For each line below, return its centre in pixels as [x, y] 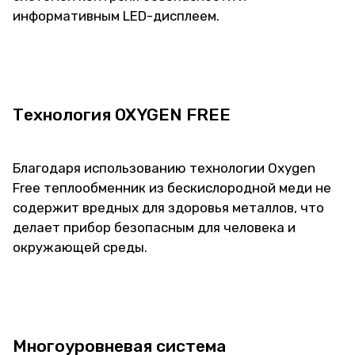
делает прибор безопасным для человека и [154, 227]
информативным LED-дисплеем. [116, 16]
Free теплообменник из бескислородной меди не [172, 188]
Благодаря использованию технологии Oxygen [164, 168]
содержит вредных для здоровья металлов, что [168, 208]
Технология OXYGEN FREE [122, 115]
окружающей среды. [80, 247]
